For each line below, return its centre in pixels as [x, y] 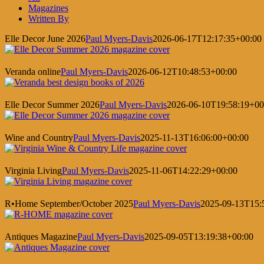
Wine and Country [39, 138]
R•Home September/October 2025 [69, 204]
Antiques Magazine [41, 237]
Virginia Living [33, 171]
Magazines [48, 8]
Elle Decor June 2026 [45, 39]
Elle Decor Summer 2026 [52, 105]
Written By [49, 19]
